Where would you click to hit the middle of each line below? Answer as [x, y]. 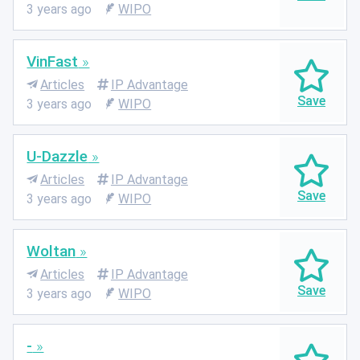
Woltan [51, 251]
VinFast [53, 61]
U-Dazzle [57, 156]
